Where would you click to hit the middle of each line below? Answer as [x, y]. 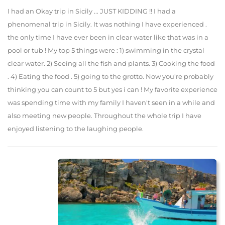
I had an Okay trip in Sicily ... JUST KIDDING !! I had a [92, 11]
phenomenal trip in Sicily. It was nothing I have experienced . [107, 24]
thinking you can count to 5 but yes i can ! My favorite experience [113, 90]
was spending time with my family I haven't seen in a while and [111, 103]
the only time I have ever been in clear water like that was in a [108, 37]
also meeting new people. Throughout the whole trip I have [104, 116]
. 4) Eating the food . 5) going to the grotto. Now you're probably [110, 77]
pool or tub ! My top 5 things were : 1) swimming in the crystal [106, 50]
